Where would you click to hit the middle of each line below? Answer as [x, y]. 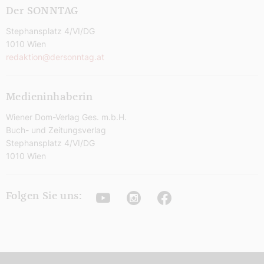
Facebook [190, 198]
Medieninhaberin [49, 98]
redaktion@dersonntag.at [55, 57]
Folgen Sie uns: [44, 197]
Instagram [161, 198]
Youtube [124, 198]
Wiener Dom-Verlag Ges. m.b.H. [66, 117]
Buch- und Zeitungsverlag [56, 130]
